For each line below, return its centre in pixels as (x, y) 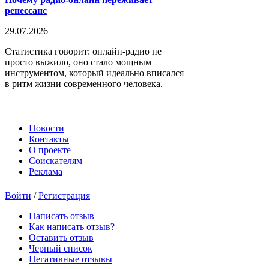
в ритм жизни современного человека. (84, 83)
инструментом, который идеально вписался (94, 73)
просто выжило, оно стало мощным (78, 62)
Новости (47, 128)
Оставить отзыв (61, 237)
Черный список (61, 248)
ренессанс (26, 10)
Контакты (49, 139)
